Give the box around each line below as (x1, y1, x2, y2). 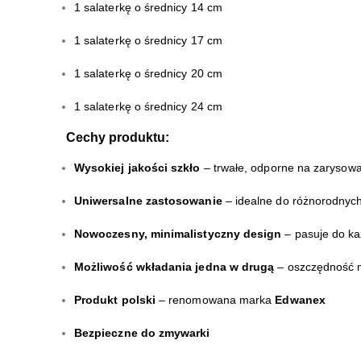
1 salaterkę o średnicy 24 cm (74, 100, 222, 114)
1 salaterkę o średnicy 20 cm (74, 67, 222, 81)
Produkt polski (74, 293, 156, 307)
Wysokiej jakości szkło (74, 161, 201, 175)
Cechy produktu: (66, 131, 169, 145)
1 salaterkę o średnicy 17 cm (74, 34, 222, 48)
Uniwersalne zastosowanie (74, 194, 222, 208)
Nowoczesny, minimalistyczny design (74, 227, 282, 241)
